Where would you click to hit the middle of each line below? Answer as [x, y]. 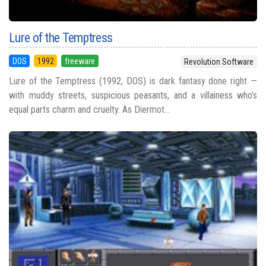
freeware [80, 61]
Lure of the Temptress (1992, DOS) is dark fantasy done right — [133, 81]
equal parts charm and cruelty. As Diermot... [89, 109]
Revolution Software [219, 62]
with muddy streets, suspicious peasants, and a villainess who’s [133, 95]
